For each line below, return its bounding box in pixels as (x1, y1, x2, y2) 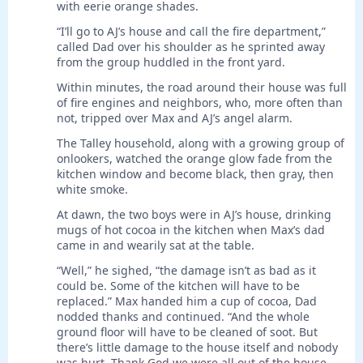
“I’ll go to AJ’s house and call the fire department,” (57, 23, 326, 40)
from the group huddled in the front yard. (57, 54, 285, 70)
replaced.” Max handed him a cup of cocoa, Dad (57, 293, 317, 310)
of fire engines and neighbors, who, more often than (57, 95, 343, 111)
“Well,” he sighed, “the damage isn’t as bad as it (57, 263, 316, 279)
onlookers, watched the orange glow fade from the (57, 151, 332, 167)
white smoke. (57, 181, 128, 198)
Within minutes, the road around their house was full (57, 79, 347, 96)
